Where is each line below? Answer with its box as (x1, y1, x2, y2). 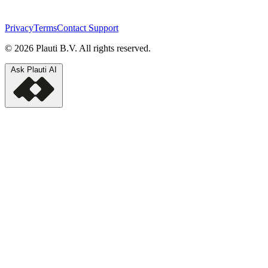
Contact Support (57, 22, 118, 33)
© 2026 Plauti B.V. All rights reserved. (5, 42, 151, 53)
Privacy (5, 22, 33, 33)
